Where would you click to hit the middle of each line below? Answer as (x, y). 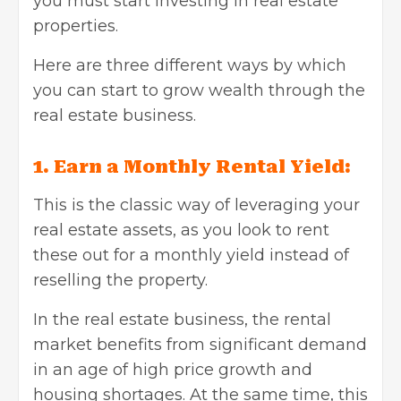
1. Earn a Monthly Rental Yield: (194, 166)
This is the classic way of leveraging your (196, 205)
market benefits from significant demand (200, 344)
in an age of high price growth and (173, 369)
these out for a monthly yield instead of (191, 255)
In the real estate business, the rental (182, 319)
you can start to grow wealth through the (199, 90)
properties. (76, 26)
